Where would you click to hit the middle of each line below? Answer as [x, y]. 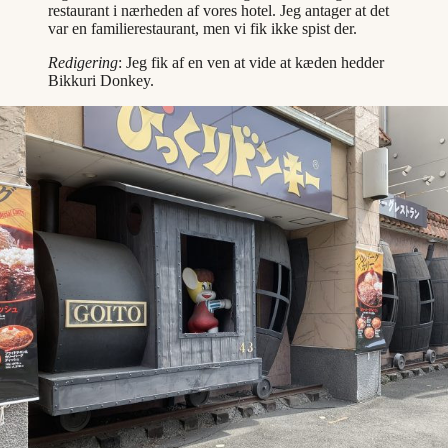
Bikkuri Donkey [99, 81]
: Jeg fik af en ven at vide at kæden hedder [251, 63]
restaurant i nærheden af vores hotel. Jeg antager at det [218, 11]
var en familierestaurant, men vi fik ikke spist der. [202, 29]
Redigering [83, 63]
